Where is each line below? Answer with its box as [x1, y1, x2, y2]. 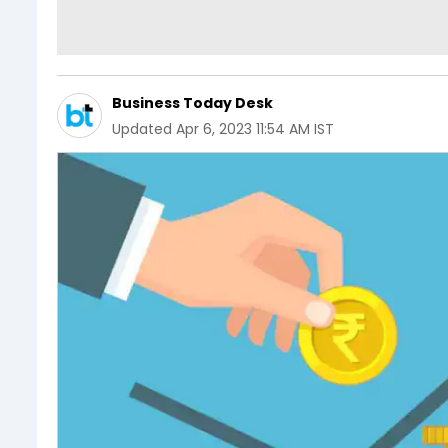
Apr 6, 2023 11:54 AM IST [176, 119, 334, 139]
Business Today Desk [112, 93, 273, 113]
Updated [112, 119, 172, 139]
